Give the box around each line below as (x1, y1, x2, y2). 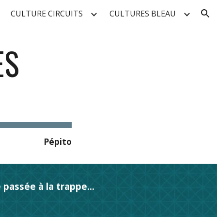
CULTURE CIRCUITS (11, 8, 83, 19)
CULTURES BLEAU (109, 8, 176, 19)
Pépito (43, 136, 72, 147)
